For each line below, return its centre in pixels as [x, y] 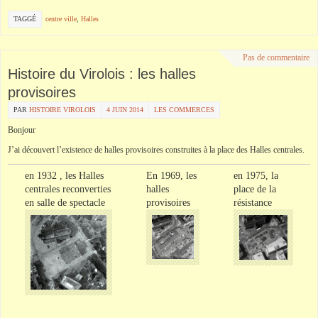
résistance [254, 203]
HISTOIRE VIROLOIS [62, 110]
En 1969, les [171, 176]
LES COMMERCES [184, 110]
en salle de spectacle [65, 203]
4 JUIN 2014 [125, 110]
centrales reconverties [68, 190]
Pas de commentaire [276, 58]
